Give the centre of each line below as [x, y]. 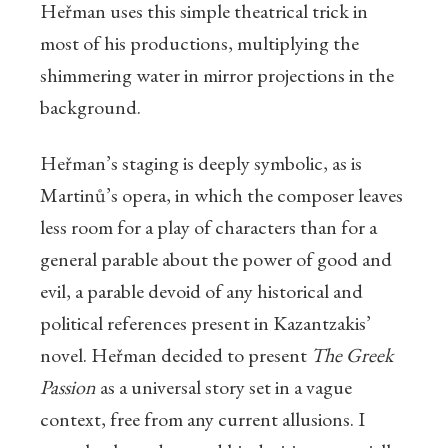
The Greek [352, 355]
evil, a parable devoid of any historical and [201, 291]
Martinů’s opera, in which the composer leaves [221, 195]
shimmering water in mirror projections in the [217, 75]
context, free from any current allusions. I [202, 419]
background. [90, 107]
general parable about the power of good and [216, 259]
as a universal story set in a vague [224, 387]
